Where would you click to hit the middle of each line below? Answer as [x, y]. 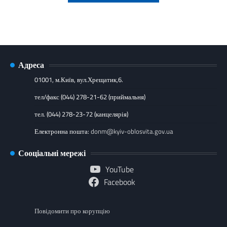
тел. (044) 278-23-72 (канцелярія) [81, 114]
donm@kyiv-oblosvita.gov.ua [132, 131]
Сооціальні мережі [52, 153]
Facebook [120, 182]
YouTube [120, 169]
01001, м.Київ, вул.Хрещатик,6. [79, 80]
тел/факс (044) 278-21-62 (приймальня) [90, 97]
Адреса [31, 65]
